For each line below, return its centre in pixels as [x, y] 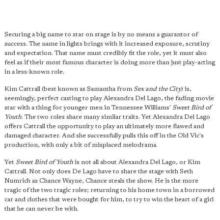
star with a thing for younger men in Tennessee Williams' [88, 108]
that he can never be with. [41, 209]
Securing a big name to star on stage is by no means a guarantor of [101, 35]
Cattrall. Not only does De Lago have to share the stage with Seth [99, 172]
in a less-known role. [34, 72]
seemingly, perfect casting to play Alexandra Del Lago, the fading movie [109, 99]
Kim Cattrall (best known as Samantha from [69, 89]
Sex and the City [157, 89]
